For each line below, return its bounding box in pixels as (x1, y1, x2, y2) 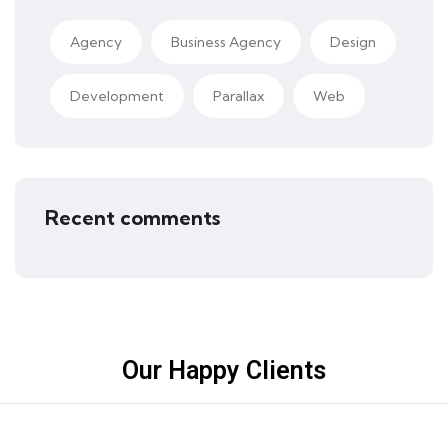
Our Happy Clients (122, 356, 326, 385)
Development (70, 87, 164, 105)
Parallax (213, 87, 264, 105)
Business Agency (171, 33, 281, 51)
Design (330, 33, 376, 51)
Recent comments (45, 205, 220, 230)
